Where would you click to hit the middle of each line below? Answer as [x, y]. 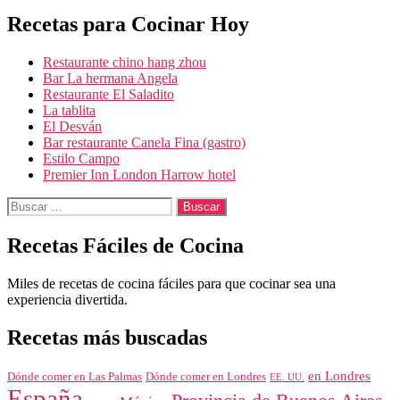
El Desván [72, 127]
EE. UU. [287, 376]
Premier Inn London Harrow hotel [139, 175]
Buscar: [28, 204]
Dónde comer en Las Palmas [75, 376]
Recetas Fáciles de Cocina [125, 246]
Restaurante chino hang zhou [125, 62]
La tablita [69, 111]
